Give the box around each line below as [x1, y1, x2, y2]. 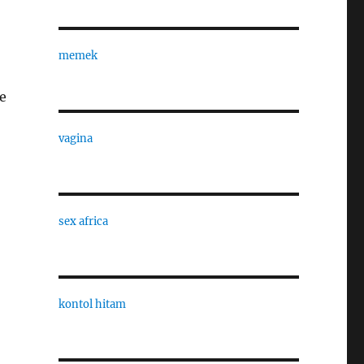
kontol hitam [58, 297, 126, 311]
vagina [58, 132, 93, 145]
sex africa [58, 214, 108, 228]
